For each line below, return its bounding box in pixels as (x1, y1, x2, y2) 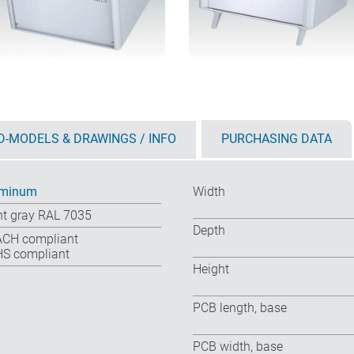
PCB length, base (193, 300, 287, 316)
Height (193, 262, 229, 277)
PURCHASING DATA (221, 131, 332, 147)
